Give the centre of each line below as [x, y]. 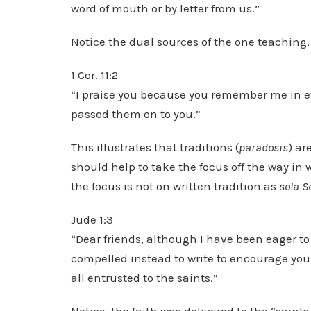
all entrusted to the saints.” [144, 278]
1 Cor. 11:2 [94, 75]
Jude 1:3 [92, 219]
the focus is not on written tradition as [175, 186]
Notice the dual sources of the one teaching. [190, 42]
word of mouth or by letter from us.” [165, 8]
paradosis [263, 147]
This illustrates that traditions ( [155, 147]
